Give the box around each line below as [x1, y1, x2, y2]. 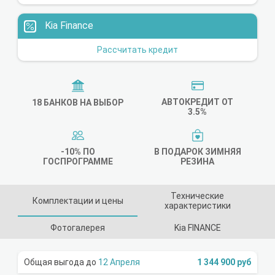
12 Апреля [98, 257, 140, 267]
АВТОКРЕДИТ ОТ [161, 96, 233, 107]
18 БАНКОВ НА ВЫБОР [32, 98, 123, 108]
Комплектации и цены [32, 195, 123, 206]
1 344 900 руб [197, 257, 251, 267]
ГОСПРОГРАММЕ [42, 156, 113, 166]
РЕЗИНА [180, 156, 214, 166]
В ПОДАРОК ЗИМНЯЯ [153, 146, 241, 157]
